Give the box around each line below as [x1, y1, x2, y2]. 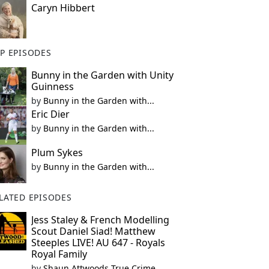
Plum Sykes [31, 146, 83, 159]
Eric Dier [31, 107, 70, 121]
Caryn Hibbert [31, 1, 95, 14]
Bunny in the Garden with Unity [31, 68, 174, 82]
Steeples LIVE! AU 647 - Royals [31, 236, 165, 249]
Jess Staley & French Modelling [31, 213, 169, 226]
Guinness [31, 80, 74, 93]
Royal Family [31, 247, 87, 261]
